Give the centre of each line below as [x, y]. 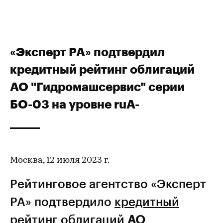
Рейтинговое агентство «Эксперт [108, 183]
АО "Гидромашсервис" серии [97, 86]
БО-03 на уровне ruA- [75, 104]
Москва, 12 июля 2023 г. [60, 161]
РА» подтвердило [62, 201]
